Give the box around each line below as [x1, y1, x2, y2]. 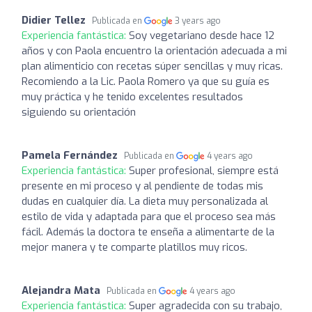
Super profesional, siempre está [129, 163, 279, 178]
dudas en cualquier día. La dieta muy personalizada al [22, 194, 268, 208]
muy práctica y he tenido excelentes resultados [22, 89, 243, 104]
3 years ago [175, 15, 221, 26]
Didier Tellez [22, 13, 86, 27]
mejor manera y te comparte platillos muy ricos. [22, 240, 247, 254]
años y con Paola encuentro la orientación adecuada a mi [22, 43, 287, 58]
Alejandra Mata [22, 283, 100, 297]
